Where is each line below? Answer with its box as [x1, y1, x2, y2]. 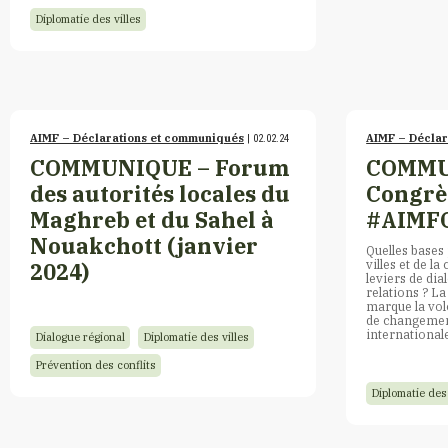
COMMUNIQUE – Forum [30, 153, 290, 182]
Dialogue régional [35, 329, 125, 344]
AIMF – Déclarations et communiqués [30, 130, 244, 145]
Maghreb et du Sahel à [30, 205, 274, 234]
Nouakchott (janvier [30, 231, 258, 260]
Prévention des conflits [35, 357, 156, 372]
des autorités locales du [30, 179, 290, 208]
